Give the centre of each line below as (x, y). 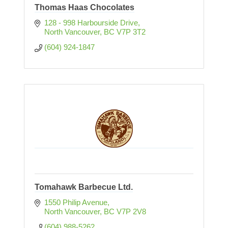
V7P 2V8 (131, 212)
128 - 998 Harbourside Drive (91, 23)
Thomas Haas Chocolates (84, 8)
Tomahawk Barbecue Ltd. (84, 187)
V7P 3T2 (131, 32)
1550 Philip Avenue (76, 203)
